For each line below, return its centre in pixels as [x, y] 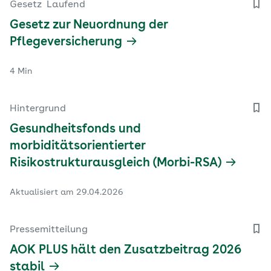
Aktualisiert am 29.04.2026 [67, 192]
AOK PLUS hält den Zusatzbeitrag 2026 [126, 250]
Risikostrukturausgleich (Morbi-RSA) [116, 163]
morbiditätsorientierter [77, 146]
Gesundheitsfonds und [75, 129]
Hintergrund [38, 109]
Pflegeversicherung [66, 42]
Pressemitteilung [49, 230]
